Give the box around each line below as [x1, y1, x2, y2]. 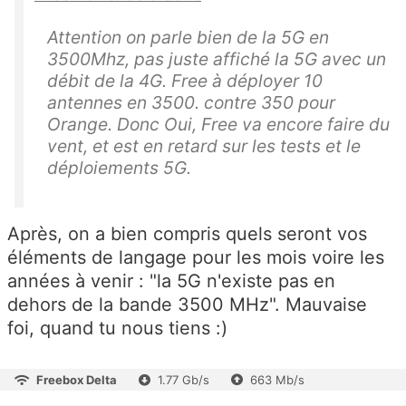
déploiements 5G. [47, 157, 191, 179]
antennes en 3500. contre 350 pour [47, 92, 335, 114]
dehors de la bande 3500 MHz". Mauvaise [7, 294, 367, 316]
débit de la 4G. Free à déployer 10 [47, 70, 323, 92]
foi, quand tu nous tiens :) [7, 317, 227, 340]
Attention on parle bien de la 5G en [47, 26, 329, 49]
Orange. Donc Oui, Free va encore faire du [47, 113, 390, 136]
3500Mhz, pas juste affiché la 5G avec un [47, 48, 386, 71]
